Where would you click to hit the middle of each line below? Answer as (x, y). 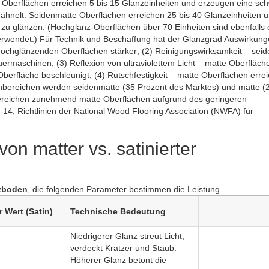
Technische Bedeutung (118, 211)
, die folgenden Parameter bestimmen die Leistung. (125, 189)
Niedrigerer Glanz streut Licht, (127, 236)
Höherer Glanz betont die (118, 260)
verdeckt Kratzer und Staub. (123, 248)
